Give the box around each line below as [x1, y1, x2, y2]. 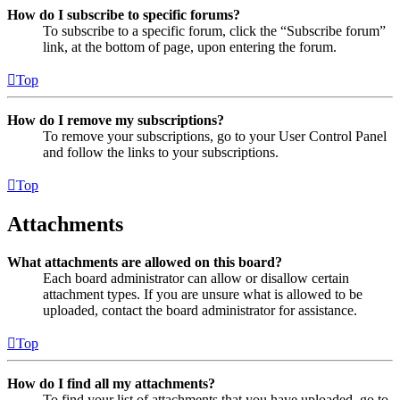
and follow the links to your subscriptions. [43, 145, 279, 160]
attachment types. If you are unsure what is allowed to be [43, 286, 362, 302]
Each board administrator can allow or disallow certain [43, 270, 349, 286]
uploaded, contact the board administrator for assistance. [43, 302, 357, 318]
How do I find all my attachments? [7, 375, 215, 391]
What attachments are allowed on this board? [7, 254, 282, 270]
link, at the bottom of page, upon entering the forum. [43, 39, 337, 54]
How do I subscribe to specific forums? [7, 7, 240, 22]
